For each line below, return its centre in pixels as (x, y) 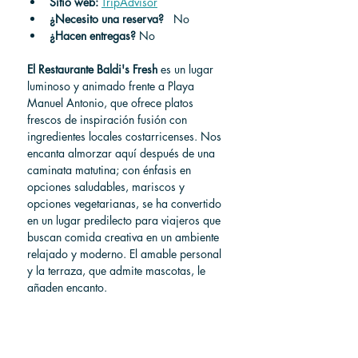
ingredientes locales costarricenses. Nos (126, 136)
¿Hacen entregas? (93, 36)
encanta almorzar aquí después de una (123, 153)
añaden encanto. (67, 287)
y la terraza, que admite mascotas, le (118, 270)
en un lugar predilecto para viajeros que (125, 220)
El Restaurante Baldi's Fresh (92, 69)
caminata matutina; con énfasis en (111, 170)
